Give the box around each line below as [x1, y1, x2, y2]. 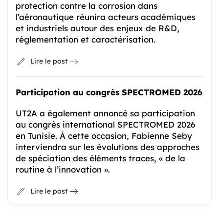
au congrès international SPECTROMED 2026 [16, 119, 195, 130]
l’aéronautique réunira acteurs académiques [16, 12, 196, 22]
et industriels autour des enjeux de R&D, [16, 23, 179, 34]
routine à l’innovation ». [16, 164, 110, 175]
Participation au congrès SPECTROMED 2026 [16, 87, 202, 97]
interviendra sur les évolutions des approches [16, 141, 199, 152]
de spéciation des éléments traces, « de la [16, 153, 185, 163]
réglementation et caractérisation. [16, 34, 155, 45]
